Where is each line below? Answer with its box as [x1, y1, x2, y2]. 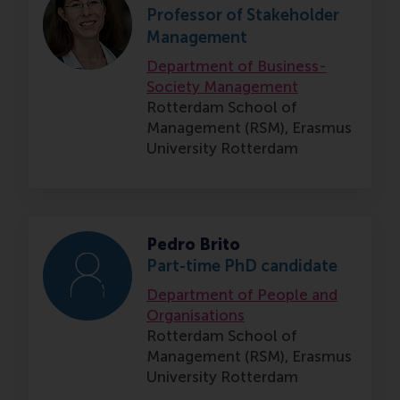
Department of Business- [146, 57, 327, 76]
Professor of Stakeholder [146, 5, 339, 26]
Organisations [146, 306, 245, 325]
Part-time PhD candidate [146, 256, 337, 277]
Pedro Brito [146, 235, 240, 255]
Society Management [146, 78, 298, 96]
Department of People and [146, 286, 337, 304]
